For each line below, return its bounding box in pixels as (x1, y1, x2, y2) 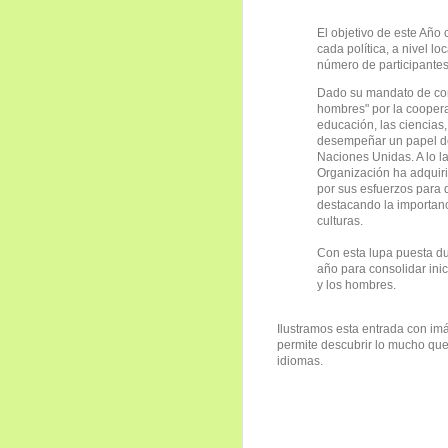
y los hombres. (317, 277, 396, 292)
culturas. (317, 213, 363, 228)
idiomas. (277, 353, 323, 368)
